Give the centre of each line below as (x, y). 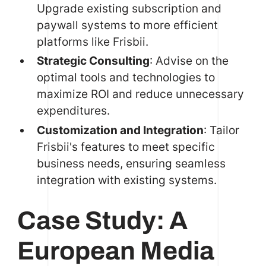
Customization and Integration (121, 130)
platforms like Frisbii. (93, 41)
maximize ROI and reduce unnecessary (141, 94)
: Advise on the (189, 61)
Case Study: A (102, 220)
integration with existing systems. (127, 180)
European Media (115, 251)
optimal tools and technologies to (126, 77)
